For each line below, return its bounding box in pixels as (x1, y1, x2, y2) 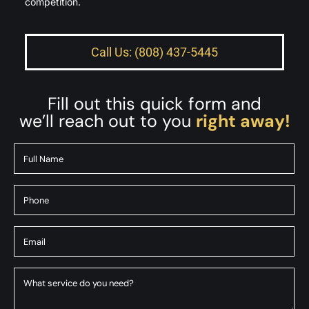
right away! (195, 110, 290, 133)
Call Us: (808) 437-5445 (91, 45, 218, 60)
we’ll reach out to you (19, 110, 196, 133)
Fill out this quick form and (48, 92, 261, 116)
